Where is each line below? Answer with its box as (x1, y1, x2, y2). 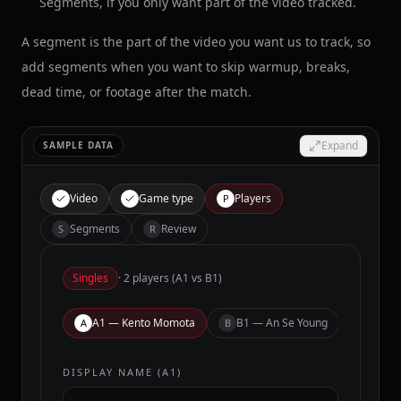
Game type (139, 190, 193, 206)
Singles (73, 269, 108, 286)
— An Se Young (250, 314, 328, 330)
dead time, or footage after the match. (21, 82, 252, 100)
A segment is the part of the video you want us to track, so (21, 32, 371, 50)
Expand (321, 137, 358, 153)
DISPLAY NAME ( (63, 364, 162, 379)
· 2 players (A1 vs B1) (118, 269, 222, 286)
